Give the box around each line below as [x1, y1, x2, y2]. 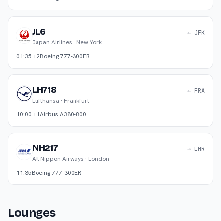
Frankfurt [64, 97, 89, 105]
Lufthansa [32, 97, 59, 105]
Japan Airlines [32, 38, 72, 46]
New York [76, 38, 102, 46]
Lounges [8, 206, 56, 220]
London [88, 155, 109, 163]
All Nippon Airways [32, 155, 84, 163]
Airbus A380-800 [40, 110, 86, 118]
